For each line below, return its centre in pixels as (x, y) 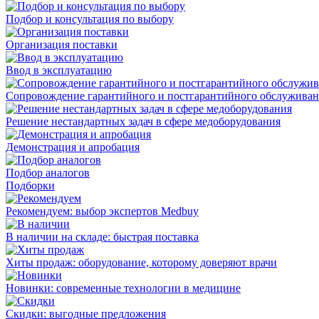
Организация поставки (62, 45)
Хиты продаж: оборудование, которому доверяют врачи (141, 262)
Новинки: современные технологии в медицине (123, 288)
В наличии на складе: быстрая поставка (102, 237)
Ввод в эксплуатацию (59, 70)
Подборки (30, 185)
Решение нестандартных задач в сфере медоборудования (143, 121)
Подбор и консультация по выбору (90, 19)
